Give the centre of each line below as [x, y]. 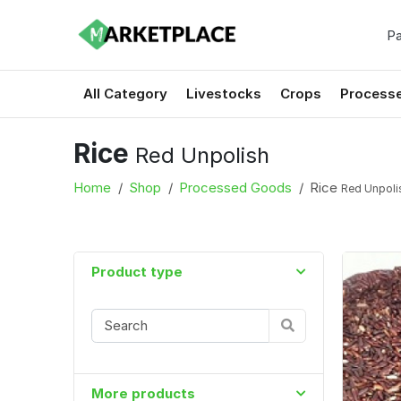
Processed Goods [235, 187]
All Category [125, 94]
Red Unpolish [202, 155]
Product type [137, 271]
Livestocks [223, 94]
